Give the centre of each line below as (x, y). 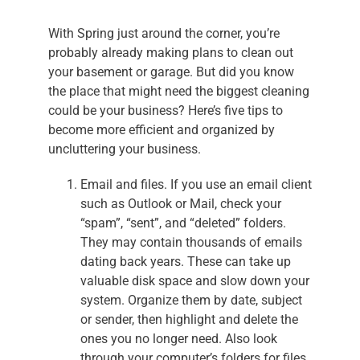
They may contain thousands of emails (191, 243)
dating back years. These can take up (185, 262)
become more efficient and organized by (161, 130)
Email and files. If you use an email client (196, 185)
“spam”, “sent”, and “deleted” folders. (183, 223)
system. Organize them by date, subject (191, 301)
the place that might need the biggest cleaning (178, 92)
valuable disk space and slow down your (194, 281)
